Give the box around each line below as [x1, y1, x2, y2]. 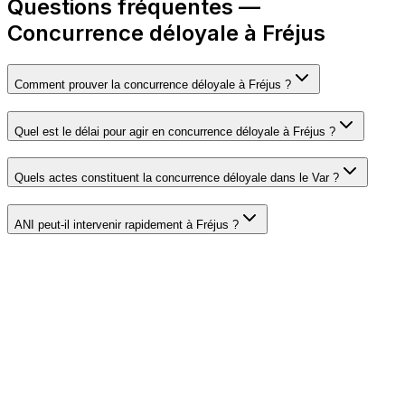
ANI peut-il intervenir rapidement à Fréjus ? [14, 218, 239, 232]
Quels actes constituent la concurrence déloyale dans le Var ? [14, 171, 339, 185]
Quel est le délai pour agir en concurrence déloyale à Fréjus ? [14, 124, 335, 138]
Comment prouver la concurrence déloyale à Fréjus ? [14, 77, 291, 91]
